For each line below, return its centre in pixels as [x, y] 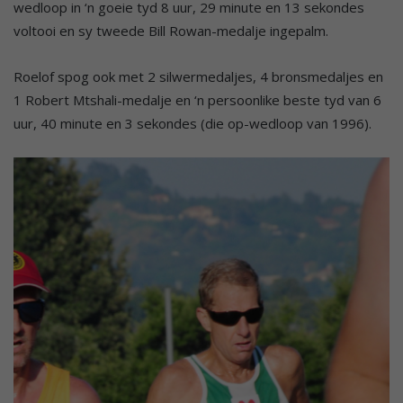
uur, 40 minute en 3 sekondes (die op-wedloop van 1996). [193, 123]
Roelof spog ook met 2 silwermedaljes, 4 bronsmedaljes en [198, 76]
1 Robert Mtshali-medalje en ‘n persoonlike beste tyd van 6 [197, 99]
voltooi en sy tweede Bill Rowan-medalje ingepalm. [171, 30]
